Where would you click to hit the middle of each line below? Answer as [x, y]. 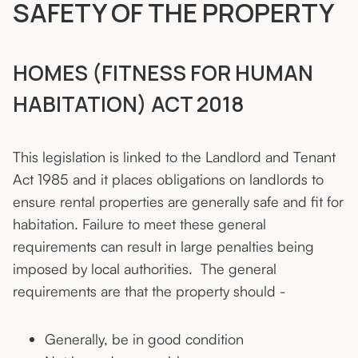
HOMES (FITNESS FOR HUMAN [163, 73]
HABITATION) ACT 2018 [128, 104]
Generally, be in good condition [144, 339]
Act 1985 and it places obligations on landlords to [168, 179]
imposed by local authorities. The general [145, 269]
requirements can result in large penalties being [163, 247]
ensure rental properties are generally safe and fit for [178, 202]
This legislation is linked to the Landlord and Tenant [174, 157]
